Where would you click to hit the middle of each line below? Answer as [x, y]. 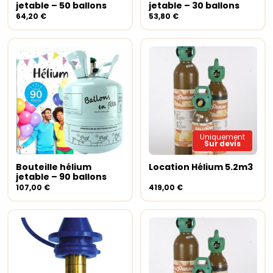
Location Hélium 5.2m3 [201, 167]
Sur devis [222, 144]
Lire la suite [185, 169]
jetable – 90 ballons [61, 177]
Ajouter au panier [64, 169]
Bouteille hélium [54, 167]
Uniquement [222, 137]
